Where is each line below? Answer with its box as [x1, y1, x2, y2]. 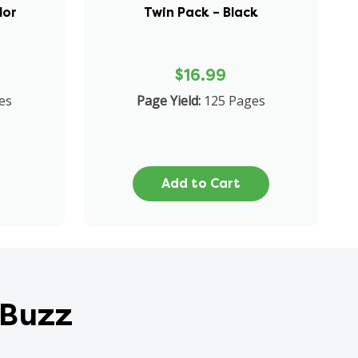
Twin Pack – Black [143, 3, 258, 21]
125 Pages [203, 91, 265, 109]
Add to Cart [161, 174, 241, 192]
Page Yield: [136, 91, 201, 109]
